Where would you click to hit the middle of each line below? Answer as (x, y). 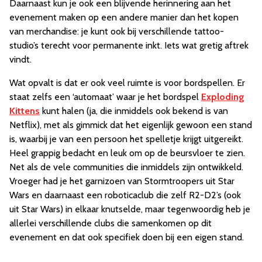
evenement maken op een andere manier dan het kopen (124, 17)
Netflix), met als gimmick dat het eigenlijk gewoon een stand (131, 125)
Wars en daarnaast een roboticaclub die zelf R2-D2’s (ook (125, 195)
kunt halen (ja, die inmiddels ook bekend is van (134, 111)
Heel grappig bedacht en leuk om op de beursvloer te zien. (127, 153)
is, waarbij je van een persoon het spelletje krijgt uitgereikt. (126, 139)
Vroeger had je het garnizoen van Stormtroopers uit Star (122, 181)
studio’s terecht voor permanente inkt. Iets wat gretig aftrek (129, 45)
